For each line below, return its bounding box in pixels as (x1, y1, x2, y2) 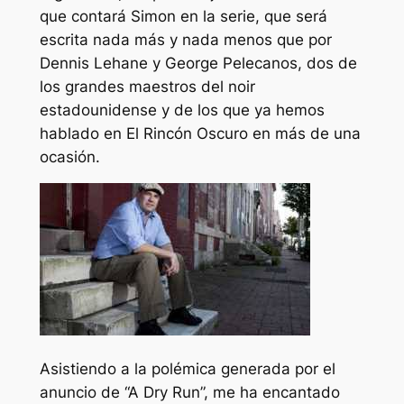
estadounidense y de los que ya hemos (39, 100, 325, 119)
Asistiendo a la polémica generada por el (39, 360, 335, 379)
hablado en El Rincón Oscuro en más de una (39, 124, 361, 142)
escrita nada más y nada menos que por (39, 30, 332, 49)
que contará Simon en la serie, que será (39, 6, 327, 25)
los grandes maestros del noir (39, 77, 255, 96)
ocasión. (39, 147, 100, 166)
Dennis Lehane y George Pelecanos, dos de (39, 53, 357, 72)
